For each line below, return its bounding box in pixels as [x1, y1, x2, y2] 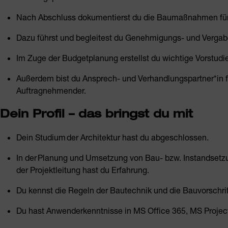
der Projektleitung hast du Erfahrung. [16, 165, 149, 175]
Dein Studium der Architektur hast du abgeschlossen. [16, 132, 211, 142]
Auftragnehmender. [16, 85, 86, 95]
